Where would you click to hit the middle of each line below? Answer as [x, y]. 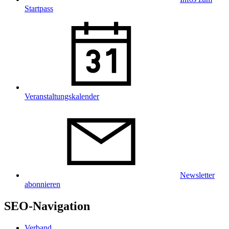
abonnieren [42, 185]
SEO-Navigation [47, 206]
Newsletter [197, 175]
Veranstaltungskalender [62, 97]
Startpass [39, 9]
